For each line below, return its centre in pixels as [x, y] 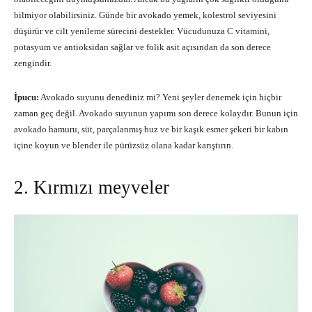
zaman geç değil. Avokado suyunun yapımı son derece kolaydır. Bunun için [156, 114]
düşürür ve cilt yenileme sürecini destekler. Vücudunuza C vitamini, [142, 31]
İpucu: [26, 97]
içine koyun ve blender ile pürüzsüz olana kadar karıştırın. [124, 146]
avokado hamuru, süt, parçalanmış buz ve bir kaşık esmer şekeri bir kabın [151, 130]
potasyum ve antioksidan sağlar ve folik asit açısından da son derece [142, 47]
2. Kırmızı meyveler [92, 188]
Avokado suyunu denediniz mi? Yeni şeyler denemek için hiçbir [160, 97]
